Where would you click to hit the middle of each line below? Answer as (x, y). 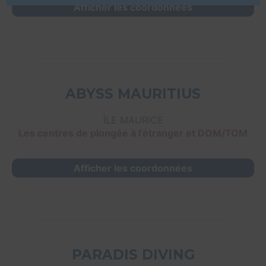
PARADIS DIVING (133, 255)
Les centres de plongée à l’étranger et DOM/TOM (133, 133)
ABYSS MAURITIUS (133, 94)
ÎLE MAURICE (133, 120)
